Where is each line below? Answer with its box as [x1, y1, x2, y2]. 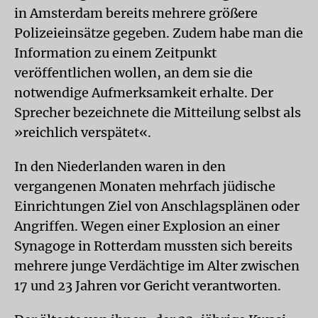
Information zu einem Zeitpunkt [14, 45, 216, 61]
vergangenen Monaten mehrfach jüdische [14, 178, 275, 194]
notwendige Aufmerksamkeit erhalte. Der [14, 84, 273, 101]
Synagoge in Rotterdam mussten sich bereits [14, 238, 292, 254]
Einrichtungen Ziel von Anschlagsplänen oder [14, 198, 300, 214]
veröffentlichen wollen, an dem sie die [14, 65, 253, 81]
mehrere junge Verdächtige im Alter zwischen [14, 258, 300, 274]
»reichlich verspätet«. [14, 124, 151, 141]
